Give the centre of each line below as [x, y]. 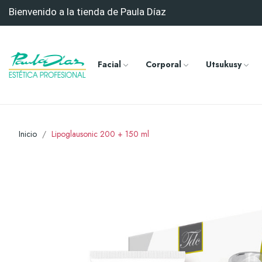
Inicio [28, 134]
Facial [109, 64]
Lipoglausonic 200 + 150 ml [100, 134]
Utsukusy [223, 64]
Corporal [163, 64]
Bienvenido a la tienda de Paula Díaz [87, 12]
